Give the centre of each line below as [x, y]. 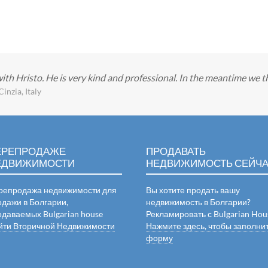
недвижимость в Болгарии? [199, 202]
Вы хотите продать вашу [193, 190]
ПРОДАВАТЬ [176, 151]
